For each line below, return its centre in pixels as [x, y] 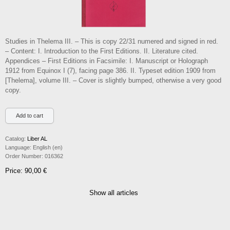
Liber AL [37, 139]
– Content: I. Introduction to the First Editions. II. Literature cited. [102, 51]
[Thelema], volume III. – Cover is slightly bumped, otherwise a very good [113, 80]
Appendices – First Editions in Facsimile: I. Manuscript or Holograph [107, 61]
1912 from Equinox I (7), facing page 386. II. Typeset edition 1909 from [110, 71]
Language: [18, 147]
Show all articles [114, 193]
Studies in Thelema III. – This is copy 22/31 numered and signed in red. [112, 41]
